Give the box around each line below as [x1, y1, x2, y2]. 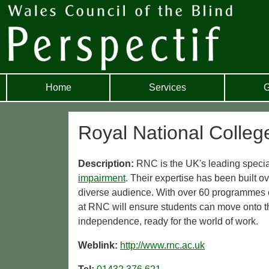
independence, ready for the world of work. [78, 216, 258, 227]
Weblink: [78, 240, 120, 251]
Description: [78, 159, 136, 169]
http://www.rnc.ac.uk [120, 240, 205, 251]
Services [148, 82, 186, 92]
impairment [78, 173, 125, 184]
